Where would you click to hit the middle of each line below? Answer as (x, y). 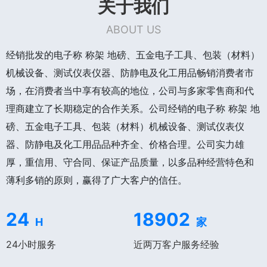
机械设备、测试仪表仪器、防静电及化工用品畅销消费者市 (130, 72)
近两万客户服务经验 (176, 244)
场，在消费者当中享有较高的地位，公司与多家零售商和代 (130, 90)
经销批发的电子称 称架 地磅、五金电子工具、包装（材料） (133, 55)
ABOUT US (133, 29)
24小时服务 (31, 244)
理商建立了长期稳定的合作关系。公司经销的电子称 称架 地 (133, 108)
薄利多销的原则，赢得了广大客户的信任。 (97, 180)
